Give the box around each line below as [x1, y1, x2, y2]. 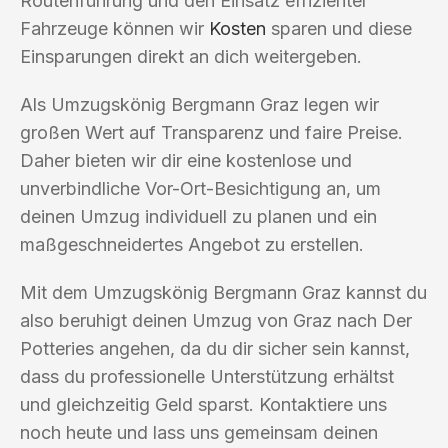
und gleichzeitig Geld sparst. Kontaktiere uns [20, 393, 387, 415]
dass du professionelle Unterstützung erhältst [20, 365, 394, 387]
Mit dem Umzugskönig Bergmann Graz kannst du [20, 281, 427, 303]
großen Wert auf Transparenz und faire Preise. [20, 121, 403, 143]
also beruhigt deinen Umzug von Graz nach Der [20, 309, 412, 331]
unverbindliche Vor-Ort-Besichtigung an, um [20, 177, 381, 199]
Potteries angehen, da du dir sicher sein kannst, [20, 337, 410, 359]
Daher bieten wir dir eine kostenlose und [20, 149, 352, 171]
